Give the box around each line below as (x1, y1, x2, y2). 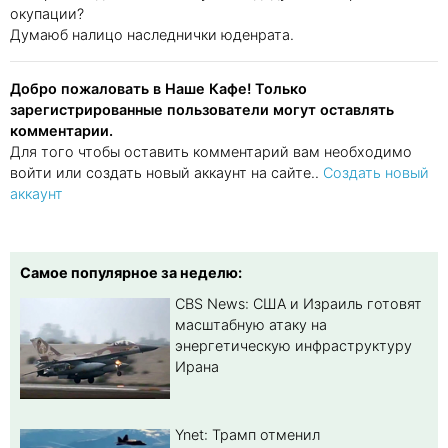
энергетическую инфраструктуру (175, 336, 412, 354)
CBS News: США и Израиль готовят (175, 294, 422, 312)
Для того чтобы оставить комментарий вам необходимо (10, 142, 412, 160)
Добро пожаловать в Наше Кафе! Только (10, 79, 307, 97)
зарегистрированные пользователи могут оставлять (10, 100, 394, 118)
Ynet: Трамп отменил (175, 425, 320, 443)
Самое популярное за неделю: (20, 263, 242, 281)
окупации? (10, 4, 84, 22)
